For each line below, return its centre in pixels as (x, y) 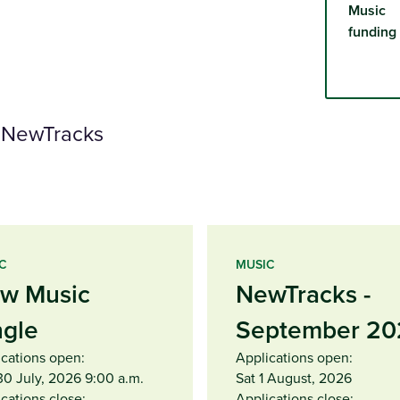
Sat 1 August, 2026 (294, 377)
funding (372, 31)
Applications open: (294, 357)
